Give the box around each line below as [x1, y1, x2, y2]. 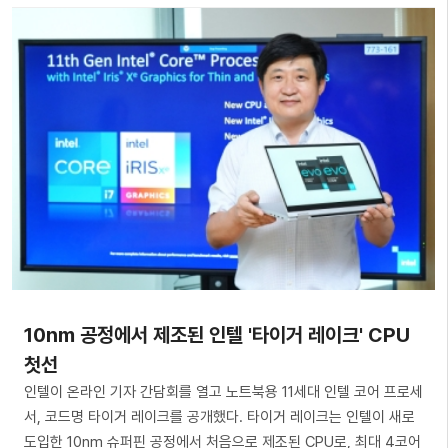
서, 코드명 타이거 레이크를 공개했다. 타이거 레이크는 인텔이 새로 [24, 407, 415, 426]
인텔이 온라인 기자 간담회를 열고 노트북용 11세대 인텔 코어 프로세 [24, 382, 423, 401]
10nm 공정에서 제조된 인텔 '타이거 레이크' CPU [24, 322, 410, 347]
